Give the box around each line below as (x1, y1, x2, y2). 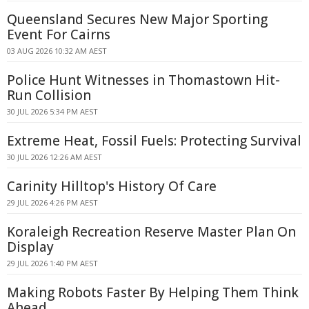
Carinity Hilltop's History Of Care (7, 177, 217, 195)
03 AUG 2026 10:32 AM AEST (7, 46, 107, 56)
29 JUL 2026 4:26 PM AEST (7, 197, 98, 208)
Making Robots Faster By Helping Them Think (7, 283, 299, 301)
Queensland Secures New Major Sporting (7, 10, 268, 28)
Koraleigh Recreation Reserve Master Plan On (7, 223, 296, 241)
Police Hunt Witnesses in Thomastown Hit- (7, 71, 280, 89)
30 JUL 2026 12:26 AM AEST (7, 152, 102, 162)
